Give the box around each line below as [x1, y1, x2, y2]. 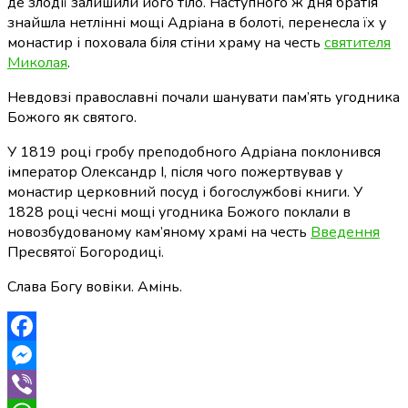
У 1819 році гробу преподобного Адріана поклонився [7, 142, 381, 163]
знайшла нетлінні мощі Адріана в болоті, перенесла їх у [7, 13, 386, 34]
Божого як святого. [7, 107, 137, 128]
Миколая [7, 53, 67, 74]
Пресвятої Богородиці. [7, 242, 164, 263]
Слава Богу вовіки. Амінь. [7, 277, 182, 298]
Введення [311, 222, 380, 243]
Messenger [7, 374, 79, 395]
